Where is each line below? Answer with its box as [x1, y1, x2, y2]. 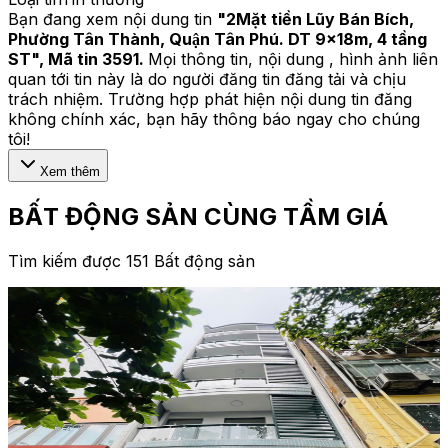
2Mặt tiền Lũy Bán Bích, [226, 8, 414, 29]
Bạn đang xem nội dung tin [8, 8, 212, 29]
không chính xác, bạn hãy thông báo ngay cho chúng [8, 108, 420, 129]
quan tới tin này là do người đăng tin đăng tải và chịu [8, 68, 406, 89]
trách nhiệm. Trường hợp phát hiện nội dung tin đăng [8, 88, 412, 109]
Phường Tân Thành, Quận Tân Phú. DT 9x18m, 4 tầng [8, 28, 427, 49]
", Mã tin [31, 48, 102, 69]
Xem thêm [40, 163, 100, 179]
